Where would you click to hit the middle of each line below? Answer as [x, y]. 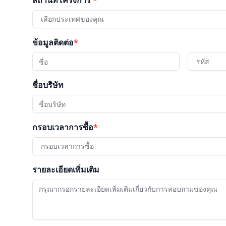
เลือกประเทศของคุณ [72, 19]
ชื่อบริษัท [48, 85]
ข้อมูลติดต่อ [53, 42]
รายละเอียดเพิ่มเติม [66, 169]
